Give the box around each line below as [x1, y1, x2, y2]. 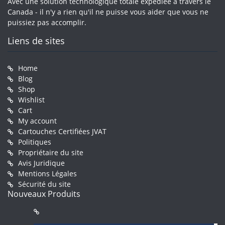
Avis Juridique [18, 158, 65, 168]
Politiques [18, 137, 51, 147]
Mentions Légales [18, 169, 77, 179]
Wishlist [18, 95, 45, 105]
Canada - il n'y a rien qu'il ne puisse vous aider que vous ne [8, 7, 208, 17]
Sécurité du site [18, 179, 71, 189]
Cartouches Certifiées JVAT [18, 127, 106, 137]
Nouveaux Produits [8, 188, 80, 200]
